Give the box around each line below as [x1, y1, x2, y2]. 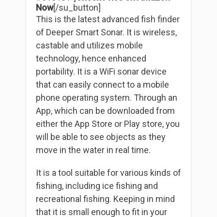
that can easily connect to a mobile [36, 79, 169, 90]
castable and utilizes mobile [36, 40, 143, 51]
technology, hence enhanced [36, 53, 146, 64]
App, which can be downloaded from [36, 106, 175, 116]
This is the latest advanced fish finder [36, 14, 180, 25]
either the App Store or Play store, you [36, 119, 180, 129]
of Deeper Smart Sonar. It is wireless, [36, 27, 177, 38]
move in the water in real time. [36, 145, 151, 155]
